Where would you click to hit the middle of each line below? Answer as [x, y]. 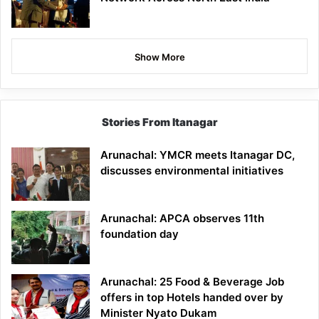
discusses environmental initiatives [192, 171]
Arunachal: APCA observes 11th [182, 219]
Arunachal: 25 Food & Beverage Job [192, 282]
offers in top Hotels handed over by [192, 298]
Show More [159, 57]
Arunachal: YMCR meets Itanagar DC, [198, 155]
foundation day [140, 234]
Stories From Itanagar [159, 122]
